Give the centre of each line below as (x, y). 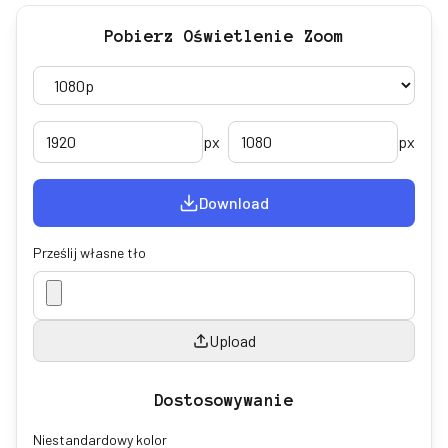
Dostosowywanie (224, 400)
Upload (232, 340)
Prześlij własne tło (89, 252)
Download (234, 202)
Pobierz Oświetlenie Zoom (224, 36)
